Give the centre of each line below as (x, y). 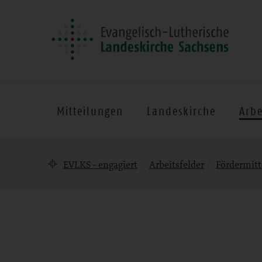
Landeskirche (181, 111)
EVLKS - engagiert (100, 164)
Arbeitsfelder (177, 164)
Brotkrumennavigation (126, 151)
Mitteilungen (90, 111)
